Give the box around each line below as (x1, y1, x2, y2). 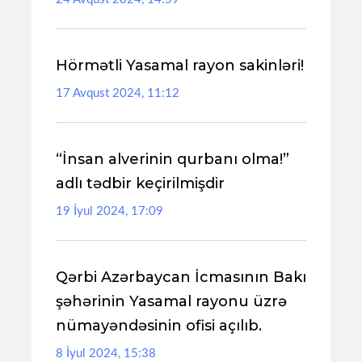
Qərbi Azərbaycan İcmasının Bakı (56, 268, 306, 286)
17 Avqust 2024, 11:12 (56, 87, 179, 99)
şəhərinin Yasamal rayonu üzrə (56, 293, 287, 310)
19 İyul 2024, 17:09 (56, 205, 163, 217)
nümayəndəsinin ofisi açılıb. (56, 317, 262, 335)
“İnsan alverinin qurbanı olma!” (56, 150, 289, 168)
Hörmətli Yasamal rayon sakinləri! (56, 57, 304, 74)
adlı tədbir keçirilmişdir (56, 175, 225, 192)
